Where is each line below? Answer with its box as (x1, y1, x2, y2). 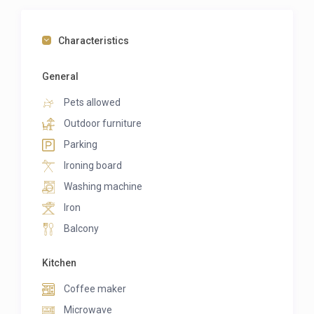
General (42, 71, 79, 83)
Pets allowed (62, 97, 121, 109)
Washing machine (62, 181, 143, 193)
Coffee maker (62, 283, 127, 295)
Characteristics (58, 35, 130, 47)
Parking (62, 139, 98, 151)
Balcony (62, 223, 100, 235)
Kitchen (42, 257, 77, 269)
